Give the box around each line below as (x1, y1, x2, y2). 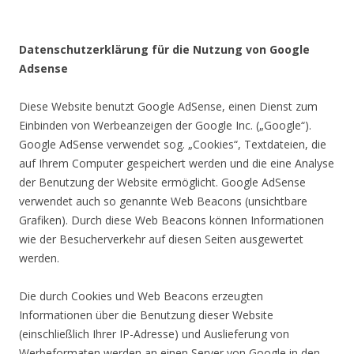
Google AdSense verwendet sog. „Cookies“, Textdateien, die (19, 137, 326, 152)
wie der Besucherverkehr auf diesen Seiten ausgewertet (19, 232, 303, 247)
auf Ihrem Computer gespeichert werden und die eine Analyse (19, 156, 334, 171)
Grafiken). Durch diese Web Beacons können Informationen (19, 213, 324, 228)
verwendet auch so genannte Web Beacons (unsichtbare (19, 194, 307, 209)
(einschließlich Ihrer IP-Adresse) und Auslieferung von (19, 326, 289, 341)
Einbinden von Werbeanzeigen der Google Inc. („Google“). (19, 118, 311, 133)
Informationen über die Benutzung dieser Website (19, 307, 273, 322)
